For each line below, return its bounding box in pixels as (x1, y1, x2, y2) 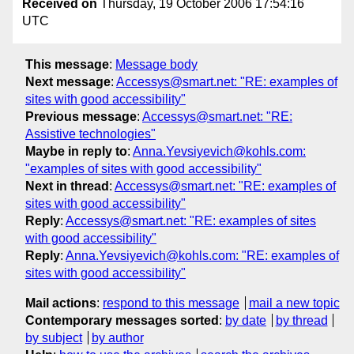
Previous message (25, 109, 137, 123)
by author (91, 330, 144, 345)
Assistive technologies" (25, 126, 156, 141)
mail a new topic (248, 296, 340, 310)
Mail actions (25, 296, 96, 310)
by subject (25, 330, 82, 345)
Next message (25, 74, 111, 88)
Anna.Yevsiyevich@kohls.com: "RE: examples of (66, 248, 339, 262)
